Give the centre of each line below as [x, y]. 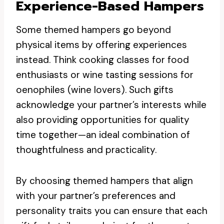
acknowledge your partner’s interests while [111, 105]
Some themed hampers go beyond [93, 30]
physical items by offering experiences [101, 45]
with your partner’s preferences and [96, 196]
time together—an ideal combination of [103, 135]
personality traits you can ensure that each [112, 211]
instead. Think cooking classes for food [102, 60]
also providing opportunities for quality [103, 120]
